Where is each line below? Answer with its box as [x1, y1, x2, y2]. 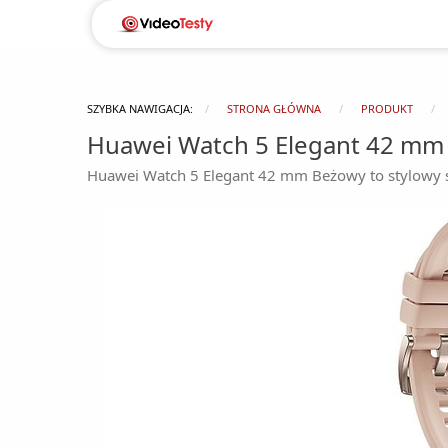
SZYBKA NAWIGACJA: [87, 101, 193, 116]
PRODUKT [361, 101, 413, 116]
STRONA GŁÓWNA [227, 101, 321, 116]
